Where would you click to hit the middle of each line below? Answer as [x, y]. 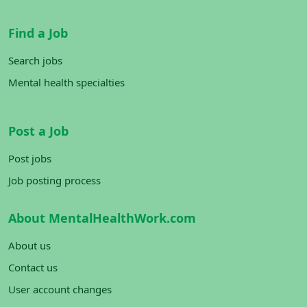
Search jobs [35, 60]
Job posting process [54, 180]
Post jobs [30, 158]
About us [29, 245]
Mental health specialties [66, 82]
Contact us [33, 267]
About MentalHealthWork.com [102, 218]
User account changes [60, 289]
